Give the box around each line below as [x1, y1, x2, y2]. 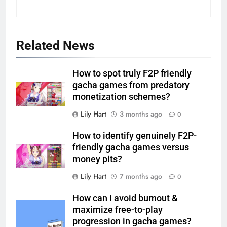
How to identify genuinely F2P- [72, 130, 197, 141]
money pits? [72, 154, 122, 164]
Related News [16, 37, 95, 53]
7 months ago [120, 171, 162, 181]
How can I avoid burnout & [72, 193, 178, 203]
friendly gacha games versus [72, 142, 189, 153]
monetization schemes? [72, 91, 170, 102]
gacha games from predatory [72, 80, 190, 90]
